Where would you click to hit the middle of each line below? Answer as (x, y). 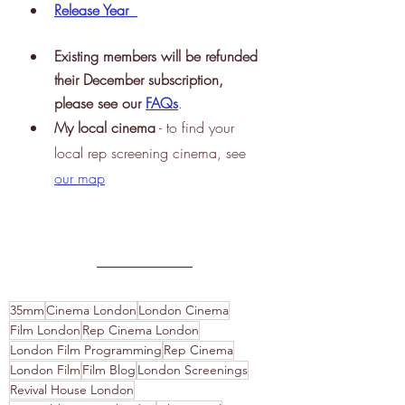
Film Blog (109, 369)
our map (80, 178)
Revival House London (72, 389)
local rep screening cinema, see (150, 152)
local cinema (114, 127)
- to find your (197, 127)
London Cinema (184, 310)
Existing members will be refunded (158, 56)
